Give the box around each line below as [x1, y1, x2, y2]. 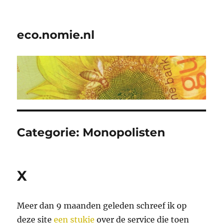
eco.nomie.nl [17, 28, 95, 42]
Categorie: [17, 125, 83, 140]
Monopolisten [83, 125, 166, 140]
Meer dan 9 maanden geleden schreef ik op [17, 201, 187, 211]
